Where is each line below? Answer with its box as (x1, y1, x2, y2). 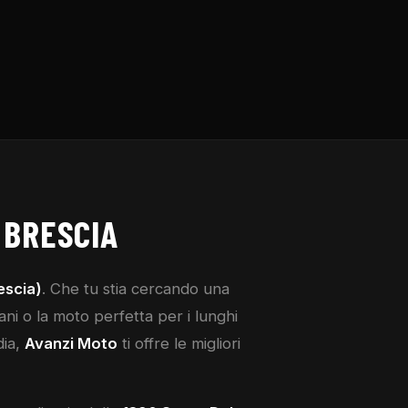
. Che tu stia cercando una (42, 280, 229, 298)
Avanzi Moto (24, 334, 117, 352)
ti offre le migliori (117, 334, 240, 352)
